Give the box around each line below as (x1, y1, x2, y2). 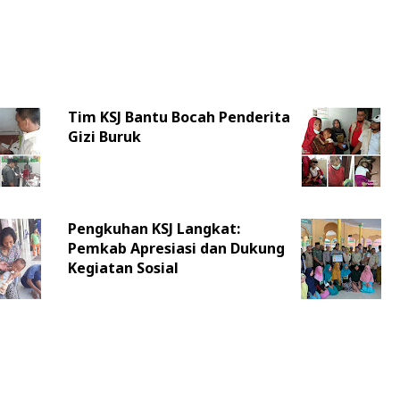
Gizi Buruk (67, 127, 141, 146)
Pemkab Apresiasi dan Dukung (67, 238, 285, 258)
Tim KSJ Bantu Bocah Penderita (67, 107, 290, 127)
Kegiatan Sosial (67, 258, 179, 278)
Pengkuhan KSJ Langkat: (67, 219, 240, 238)
